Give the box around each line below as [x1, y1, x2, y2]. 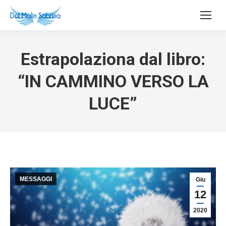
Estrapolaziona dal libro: [21, 49, 205, 69]
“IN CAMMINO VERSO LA [17, 71, 209, 91]
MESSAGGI [20, 176, 52, 183]
